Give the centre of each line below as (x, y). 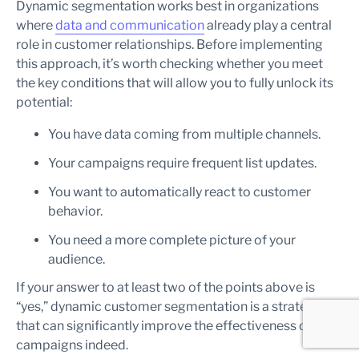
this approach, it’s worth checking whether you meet (169, 64)
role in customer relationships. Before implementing (169, 44)
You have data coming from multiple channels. (184, 134)
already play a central (268, 25)
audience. (77, 259)
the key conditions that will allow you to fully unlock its (175, 83)
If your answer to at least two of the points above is (165, 287)
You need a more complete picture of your (172, 240)
